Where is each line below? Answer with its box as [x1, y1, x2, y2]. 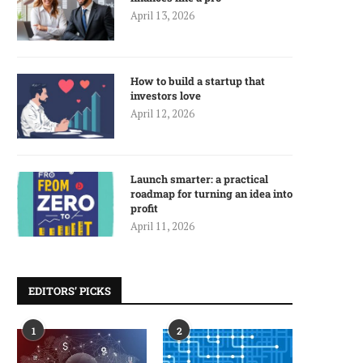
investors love [130, 88, 201, 103]
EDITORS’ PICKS [28, 284, 111, 298]
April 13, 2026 [130, 8, 194, 23]
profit [130, 201, 158, 216]
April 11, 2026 [130, 219, 194, 233]
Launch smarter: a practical [130, 172, 268, 186]
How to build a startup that [130, 74, 265, 88]
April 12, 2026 [130, 106, 194, 121]
